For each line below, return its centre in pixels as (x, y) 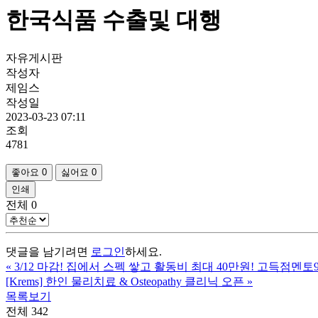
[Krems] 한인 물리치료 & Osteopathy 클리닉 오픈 (125, 282)
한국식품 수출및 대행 (114, 20)
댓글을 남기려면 (48, 252)
